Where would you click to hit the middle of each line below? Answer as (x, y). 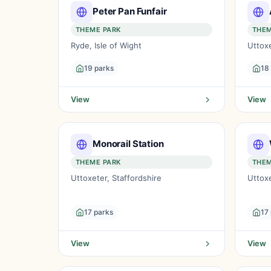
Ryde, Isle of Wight (106, 45)
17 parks (99, 212)
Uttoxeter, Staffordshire (116, 178)
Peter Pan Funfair (130, 11)
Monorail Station (128, 143)
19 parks (99, 68)
